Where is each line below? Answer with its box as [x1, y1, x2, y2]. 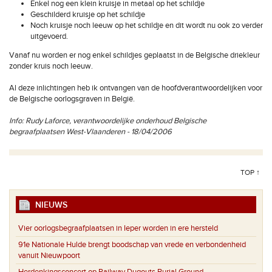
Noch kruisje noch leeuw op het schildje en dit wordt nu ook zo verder [30, 21, 263, 30]
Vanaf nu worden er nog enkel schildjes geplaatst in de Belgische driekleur [9, 50, 260, 60]
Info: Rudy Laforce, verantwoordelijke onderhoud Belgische [9, 116, 206, 126]
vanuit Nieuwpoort [18, 250, 80, 260]
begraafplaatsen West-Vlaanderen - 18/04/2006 [9, 127, 172, 137]
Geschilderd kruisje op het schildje [30, 10, 145, 19]
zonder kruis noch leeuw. [9, 61, 93, 71]
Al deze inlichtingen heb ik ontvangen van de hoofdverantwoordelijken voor [9, 83, 262, 93]
